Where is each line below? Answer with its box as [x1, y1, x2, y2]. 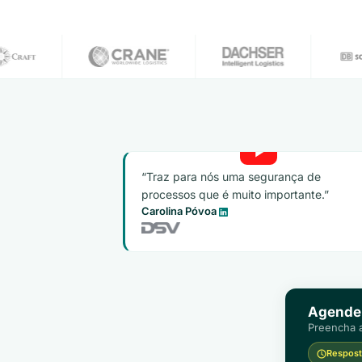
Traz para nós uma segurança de [146, 170, 321, 183]
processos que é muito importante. [141, 187, 324, 201]
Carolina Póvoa [141, 204, 217, 217]
